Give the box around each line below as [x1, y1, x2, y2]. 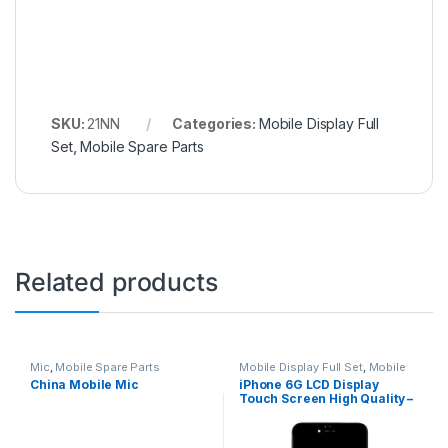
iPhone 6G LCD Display [238, 377, 380, 393]
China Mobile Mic [29, 377, 139, 393]
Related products [15, 266, 218, 297]
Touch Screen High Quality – [238, 391, 414, 407]
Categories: [172, 114, 259, 132]
